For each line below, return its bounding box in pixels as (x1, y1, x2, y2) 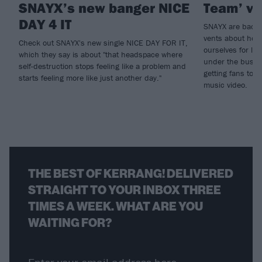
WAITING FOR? (28, 216, 112, 230)
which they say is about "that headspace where (19, 49, 182, 60)
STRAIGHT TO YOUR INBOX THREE (28, 183, 221, 198)
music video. (204, 80, 247, 91)
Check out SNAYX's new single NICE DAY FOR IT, (19, 37, 188, 49)
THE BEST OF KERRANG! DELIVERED (28, 167, 233, 181)
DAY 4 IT (19, 15, 71, 33)
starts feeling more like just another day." (19, 73, 161, 84)
